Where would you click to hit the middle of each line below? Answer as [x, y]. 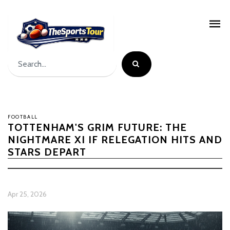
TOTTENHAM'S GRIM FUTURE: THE [97, 127]
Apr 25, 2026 [27, 194]
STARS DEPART [47, 152]
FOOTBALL [23, 117]
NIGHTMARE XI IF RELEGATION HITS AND [115, 140]
